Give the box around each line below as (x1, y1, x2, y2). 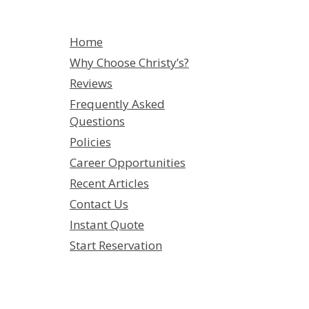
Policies (70, 134, 111, 150)
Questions (70, 113, 125, 129)
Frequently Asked (70, 96, 165, 112)
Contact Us (70, 196, 128, 212)
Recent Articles (70, 175, 149, 191)
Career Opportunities (70, 154, 186, 170)
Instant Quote (70, 217, 144, 232)
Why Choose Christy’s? (70, 54, 189, 70)
